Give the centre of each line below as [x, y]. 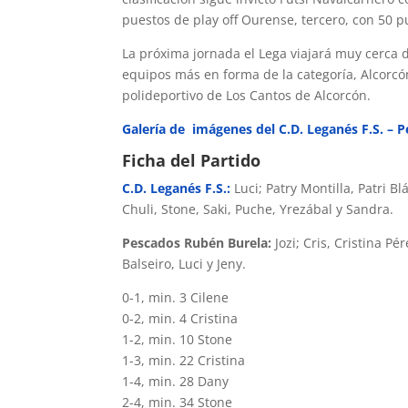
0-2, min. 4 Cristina [180, 318]
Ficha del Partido [192, 160]
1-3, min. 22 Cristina [184, 360]
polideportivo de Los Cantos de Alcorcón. [247, 95]
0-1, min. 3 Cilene [176, 297]
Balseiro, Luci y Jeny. [184, 264]
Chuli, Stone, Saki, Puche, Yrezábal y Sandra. [258, 209]
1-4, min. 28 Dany [176, 381]
